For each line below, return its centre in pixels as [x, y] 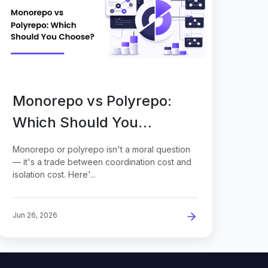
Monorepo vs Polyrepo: [92, 100]
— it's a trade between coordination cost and [102, 162]
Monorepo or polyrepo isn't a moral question [101, 149]
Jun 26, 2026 [35, 215]
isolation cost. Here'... [54, 174]
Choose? [42, 144]
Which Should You [75, 122]
